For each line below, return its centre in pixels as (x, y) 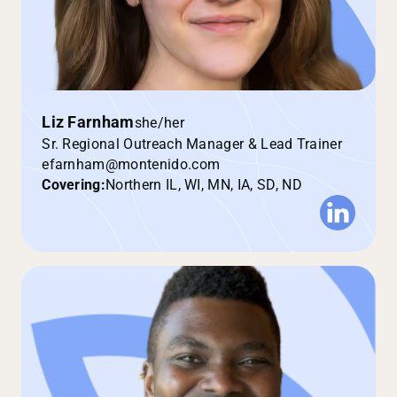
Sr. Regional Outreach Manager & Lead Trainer (192, 144)
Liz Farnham (88, 123)
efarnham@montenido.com (131, 165)
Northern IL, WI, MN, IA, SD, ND (204, 185)
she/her (159, 122)
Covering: (74, 185)
